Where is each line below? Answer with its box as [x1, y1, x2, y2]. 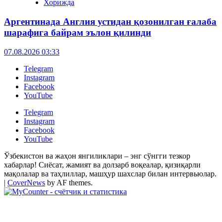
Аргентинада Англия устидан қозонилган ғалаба [4, 16, 217, 27]
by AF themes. [45, 178, 93, 187]
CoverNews [7, 178, 45, 187]
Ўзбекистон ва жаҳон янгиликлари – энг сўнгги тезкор [4, 151, 190, 160]
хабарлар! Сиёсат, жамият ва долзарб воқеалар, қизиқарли [4, 160, 201, 169]
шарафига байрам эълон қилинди [4, 27, 151, 38]
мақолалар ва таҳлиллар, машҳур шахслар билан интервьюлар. [4, 169, 217, 178]
